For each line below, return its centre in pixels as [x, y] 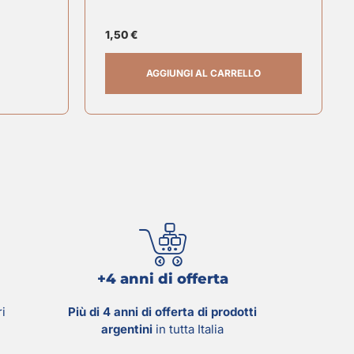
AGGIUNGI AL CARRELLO [203, 73]
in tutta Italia [188, 329]
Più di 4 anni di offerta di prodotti [162, 311]
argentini [127, 329]
